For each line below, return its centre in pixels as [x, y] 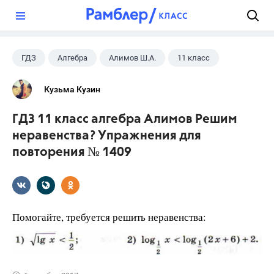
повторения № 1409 [72, 153]
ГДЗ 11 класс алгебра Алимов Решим [125, 120]
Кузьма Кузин [72, 89]
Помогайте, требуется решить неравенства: [109, 217]
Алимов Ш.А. [132, 58]
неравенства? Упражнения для [107, 136]
